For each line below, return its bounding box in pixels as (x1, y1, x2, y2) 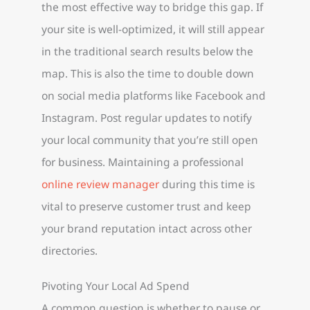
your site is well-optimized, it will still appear (42, 21, 264, 37)
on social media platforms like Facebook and (42, 87, 266, 103)
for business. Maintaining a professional (42, 154, 244, 170)
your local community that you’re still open (42, 131, 258, 147)
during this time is (159, 176, 255, 192)
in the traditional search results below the (42, 43, 253, 59)
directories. (42, 242, 98, 258)
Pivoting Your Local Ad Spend (42, 278, 190, 294)
